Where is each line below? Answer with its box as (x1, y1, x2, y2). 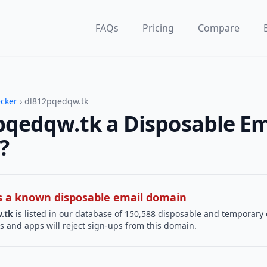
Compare (198, 21, 240, 35)
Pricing (142, 21, 174, 35)
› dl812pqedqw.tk (17, 95, 88, 107)
